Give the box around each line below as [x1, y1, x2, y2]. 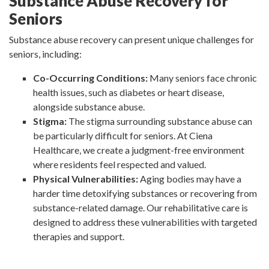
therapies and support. [33, 230, 124, 242]
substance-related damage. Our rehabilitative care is [33, 201, 248, 213]
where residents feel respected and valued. [33, 158, 206, 170]
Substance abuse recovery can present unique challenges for [9, 33, 254, 45]
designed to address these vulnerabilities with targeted [33, 216, 257, 228]
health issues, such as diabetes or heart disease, [33, 86, 224, 98]
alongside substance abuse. [33, 100, 145, 112]
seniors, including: [9, 47, 82, 59]
